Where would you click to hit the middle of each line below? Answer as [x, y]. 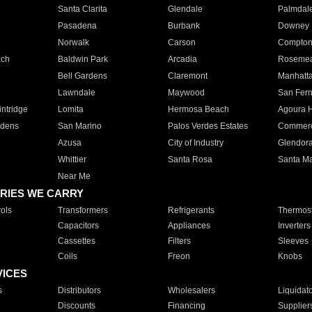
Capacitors [78, 226]
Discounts [76, 306]
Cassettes [76, 241]
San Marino [79, 126]
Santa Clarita [82, 9]
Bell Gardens [82, 76]
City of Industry [195, 143]
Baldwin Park [83, 59]
